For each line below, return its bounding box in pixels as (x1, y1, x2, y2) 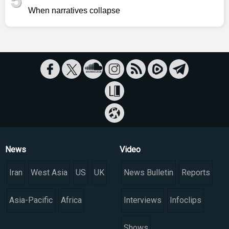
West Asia (31, 168, 67, 178)
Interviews (124, 195, 162, 205)
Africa (61, 195, 82, 205)
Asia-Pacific (9, 195, 53, 205)
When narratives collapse (28, 6, 120, 15)
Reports (181, 168, 210, 178)
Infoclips (170, 195, 201, 205)
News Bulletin (124, 168, 173, 178)
